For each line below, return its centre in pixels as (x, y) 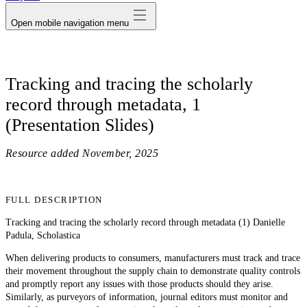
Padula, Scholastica (43, 235)
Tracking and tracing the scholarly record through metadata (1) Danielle (145, 222)
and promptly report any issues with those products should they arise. (139, 284)
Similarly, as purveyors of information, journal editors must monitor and (147, 297)
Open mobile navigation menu (70, 23)
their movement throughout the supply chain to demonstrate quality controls (153, 271)
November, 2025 (121, 153)
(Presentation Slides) (80, 125)
